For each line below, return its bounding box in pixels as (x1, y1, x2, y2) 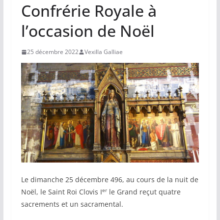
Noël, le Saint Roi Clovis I (21, 187, 102, 197)
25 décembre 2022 (27, 48, 79, 56)
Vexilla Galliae (84, 48, 123, 56)
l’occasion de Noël (21, 20, 155, 42)
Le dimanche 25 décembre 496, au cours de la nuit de (21, 175, 198, 185)
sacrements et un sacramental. (21, 199, 123, 209)
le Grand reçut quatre (107, 187, 181, 197)
